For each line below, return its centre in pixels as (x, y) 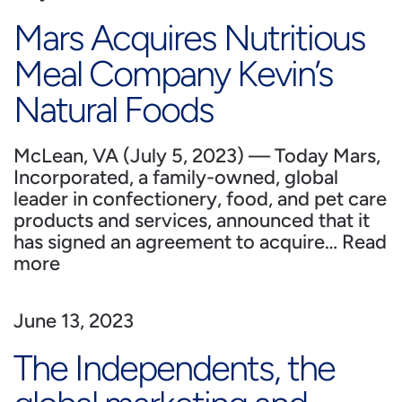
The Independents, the (174, 368)
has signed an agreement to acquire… (178, 242)
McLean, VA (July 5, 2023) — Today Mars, (197, 156)
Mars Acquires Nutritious (189, 38)
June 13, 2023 (74, 321)
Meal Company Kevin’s (173, 74)
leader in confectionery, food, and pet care (200, 199)
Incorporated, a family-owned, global (176, 177)
